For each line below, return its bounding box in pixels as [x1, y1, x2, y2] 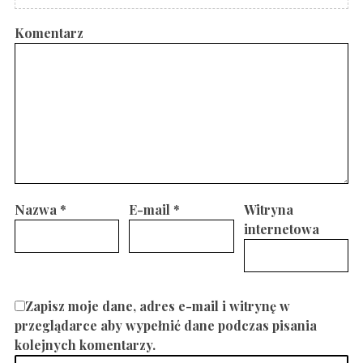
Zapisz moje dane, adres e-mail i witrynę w [24, 297, 290, 315]
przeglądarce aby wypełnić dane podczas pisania [14, 317, 317, 335]
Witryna [243, 201, 293, 219]
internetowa [243, 220, 319, 238]
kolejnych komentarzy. [14, 336, 156, 354]
